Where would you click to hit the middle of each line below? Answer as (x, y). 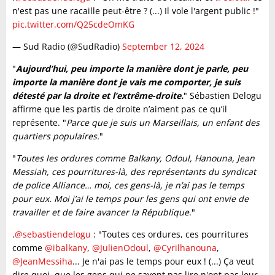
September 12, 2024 (163, 46)
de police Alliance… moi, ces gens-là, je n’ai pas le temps (128, 185)
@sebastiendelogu (53, 234)
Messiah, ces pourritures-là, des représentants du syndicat (134, 171)
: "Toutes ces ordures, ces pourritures (170, 234)
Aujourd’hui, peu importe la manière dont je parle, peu (132, 68)
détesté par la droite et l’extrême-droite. (98, 95)
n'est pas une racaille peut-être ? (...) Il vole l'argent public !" (136, 10)
